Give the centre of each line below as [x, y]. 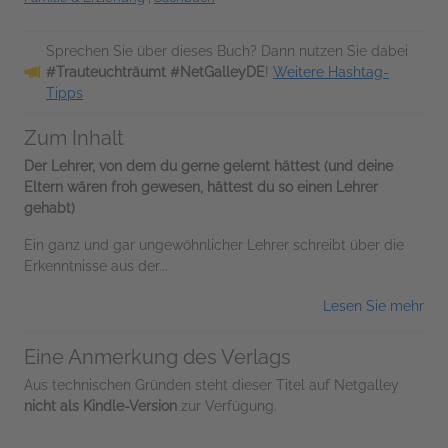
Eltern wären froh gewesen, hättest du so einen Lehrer [201, 187]
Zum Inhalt [74, 138]
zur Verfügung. [227, 406]
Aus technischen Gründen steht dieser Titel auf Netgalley [211, 385]
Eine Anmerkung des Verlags [157, 357]
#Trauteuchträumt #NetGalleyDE [155, 72]
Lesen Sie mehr [373, 306]
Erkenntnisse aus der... [96, 266]
